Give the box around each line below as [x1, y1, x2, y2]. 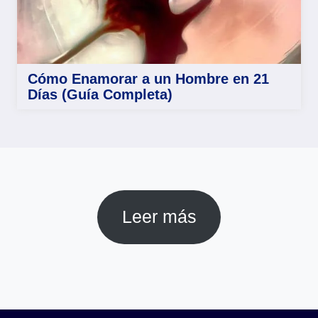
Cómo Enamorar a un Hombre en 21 [28, 70, 269, 87]
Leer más [121, 207, 197, 226]
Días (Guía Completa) [28, 86, 172, 102]
